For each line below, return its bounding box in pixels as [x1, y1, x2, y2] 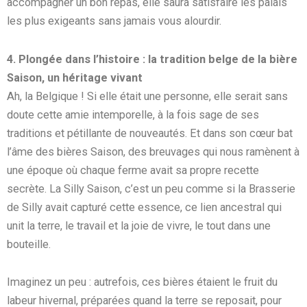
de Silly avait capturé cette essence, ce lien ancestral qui [7, 200, 282, 214]
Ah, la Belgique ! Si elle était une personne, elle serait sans [7, 89, 288, 103]
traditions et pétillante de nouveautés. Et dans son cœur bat [7, 126, 293, 140]
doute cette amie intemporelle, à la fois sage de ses [7, 108, 259, 121]
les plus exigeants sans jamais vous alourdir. [7, 14, 221, 27]
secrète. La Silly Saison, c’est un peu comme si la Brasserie [7, 182, 295, 195]
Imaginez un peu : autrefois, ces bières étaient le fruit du [7, 275, 278, 289]
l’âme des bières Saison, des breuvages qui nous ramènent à [7, 145, 299, 158]
